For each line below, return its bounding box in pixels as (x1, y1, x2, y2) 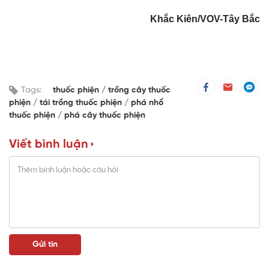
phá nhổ (131, 98, 163, 108)
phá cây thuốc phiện (64, 111, 145, 121)
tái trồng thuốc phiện (40, 98, 124, 108)
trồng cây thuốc (108, 86, 171, 95)
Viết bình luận (9, 138, 88, 151)
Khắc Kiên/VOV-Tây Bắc (150, 14, 260, 25)
